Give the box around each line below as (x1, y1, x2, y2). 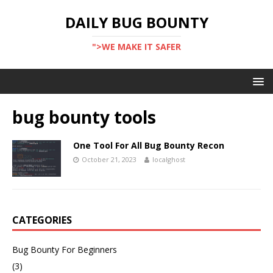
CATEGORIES (12, 213, 72, 227)
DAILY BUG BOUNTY (65, 12, 208, 32)
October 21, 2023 (82, 155, 136, 164)
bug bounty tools (12, 105, 156, 129)
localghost (152, 155, 185, 164)
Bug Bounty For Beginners (12, 244, 117, 256)
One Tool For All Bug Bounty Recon (73, 140, 224, 151)
